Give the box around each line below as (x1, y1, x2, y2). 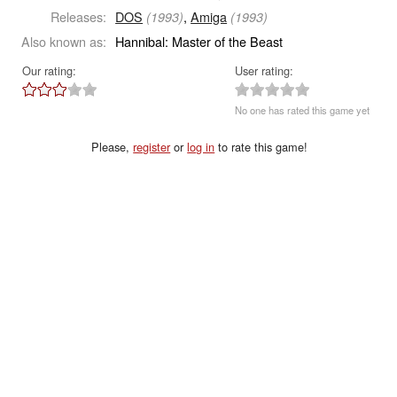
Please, (91, 138, 134, 155)
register (133, 138, 171, 155)
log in (187, 138, 215, 155)
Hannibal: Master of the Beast (115, 32, 284, 51)
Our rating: (22, 62, 76, 79)
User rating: (235, 62, 294, 79)
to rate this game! (214, 138, 308, 155)
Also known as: (21, 32, 107, 51)
